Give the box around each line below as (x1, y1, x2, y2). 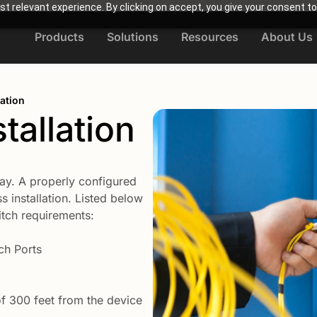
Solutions (106, 30, 158, 44)
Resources (180, 30, 238, 44)
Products (34, 30, 84, 44)
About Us (260, 30, 313, 44)
